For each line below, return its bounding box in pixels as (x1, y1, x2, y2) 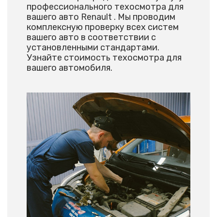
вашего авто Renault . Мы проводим (27, 12, 175, 22)
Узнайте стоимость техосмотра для (27, 52, 182, 63)
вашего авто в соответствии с (27, 32, 156, 43)
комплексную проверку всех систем (27, 22, 179, 32)
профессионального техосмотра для (27, 1, 184, 12)
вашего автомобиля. (27, 62, 112, 73)
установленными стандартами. (27, 42, 159, 53)
